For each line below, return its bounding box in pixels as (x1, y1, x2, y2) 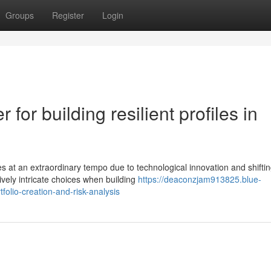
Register (52, 9, 84, 21)
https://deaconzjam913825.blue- (138, 173, 261, 185)
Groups (5, 9, 34, 21)
